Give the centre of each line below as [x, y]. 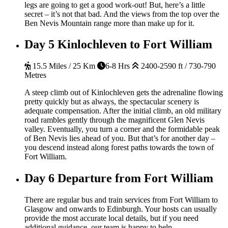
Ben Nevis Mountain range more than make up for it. [109, 23]
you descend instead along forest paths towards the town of [119, 148]
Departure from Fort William [135, 178]
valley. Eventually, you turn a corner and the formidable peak [122, 129]
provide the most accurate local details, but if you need [111, 218]
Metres [35, 75]
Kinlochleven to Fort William [135, 45]
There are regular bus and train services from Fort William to [121, 200]
